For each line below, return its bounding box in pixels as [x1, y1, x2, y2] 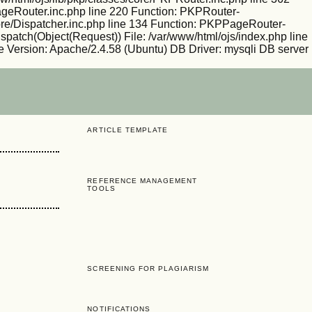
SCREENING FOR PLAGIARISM [87, 265, 210, 273]
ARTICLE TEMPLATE [87, 125, 169, 134]
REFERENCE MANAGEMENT [87, 176, 198, 185]
